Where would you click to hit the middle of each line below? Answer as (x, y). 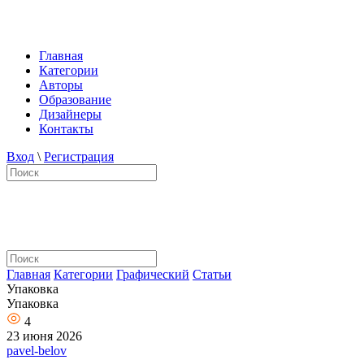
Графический (153, 274)
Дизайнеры (70, 114)
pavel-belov (37, 351)
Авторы (61, 85)
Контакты (66, 129)
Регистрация (79, 156)
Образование (75, 100)
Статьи (212, 274)
